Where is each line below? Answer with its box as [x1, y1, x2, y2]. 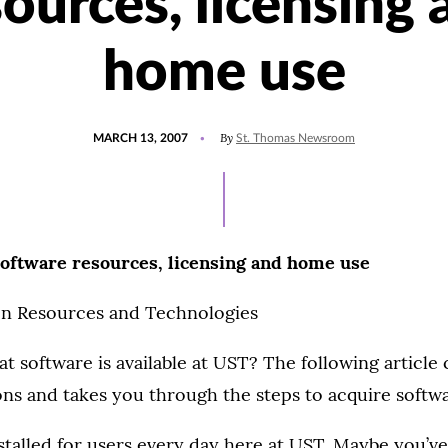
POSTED [92, 123, 139, 135]
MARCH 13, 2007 [93, 132, 188, 144]
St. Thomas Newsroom [236, 132, 355, 144]
